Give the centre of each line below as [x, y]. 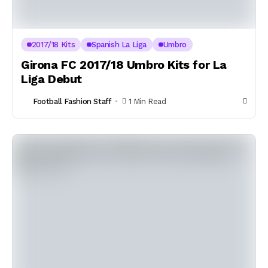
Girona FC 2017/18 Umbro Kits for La [124, 65]
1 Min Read [147, 101]
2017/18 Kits [53, 45]
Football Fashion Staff [72, 101]
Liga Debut [51, 79]
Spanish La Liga [119, 45]
